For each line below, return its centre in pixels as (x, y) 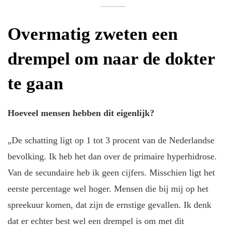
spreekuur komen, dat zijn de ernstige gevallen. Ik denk (109, 205)
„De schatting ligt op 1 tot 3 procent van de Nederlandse (111, 140)
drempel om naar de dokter (111, 59)
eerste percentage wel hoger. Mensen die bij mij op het (108, 189)
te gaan (35, 84)
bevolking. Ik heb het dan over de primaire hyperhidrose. (112, 157)
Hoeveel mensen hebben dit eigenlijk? (81, 113)
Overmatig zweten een (93, 34)
